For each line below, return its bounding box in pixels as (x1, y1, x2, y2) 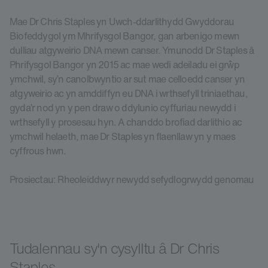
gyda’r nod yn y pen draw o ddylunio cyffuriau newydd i (10, 100, 236, 115)
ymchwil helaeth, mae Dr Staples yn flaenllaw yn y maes (10, 129, 235, 144)
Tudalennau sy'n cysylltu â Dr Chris (10, 237, 219, 259)
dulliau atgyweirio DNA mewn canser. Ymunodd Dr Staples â (10, 43, 254, 57)
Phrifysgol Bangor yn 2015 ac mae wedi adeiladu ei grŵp (10, 57, 239, 72)
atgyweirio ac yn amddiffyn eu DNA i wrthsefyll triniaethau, (10, 86, 248, 100)
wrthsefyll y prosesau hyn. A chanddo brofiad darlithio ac (10, 115, 242, 129)
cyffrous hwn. (10, 144, 66, 158)
